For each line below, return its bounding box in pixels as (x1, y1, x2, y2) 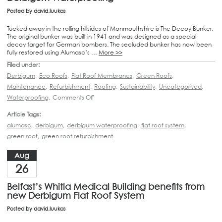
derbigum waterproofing (67, 121, 137, 129)
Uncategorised (159, 82, 202, 90)
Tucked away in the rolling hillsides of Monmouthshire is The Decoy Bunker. (7, 24, 213, 32)
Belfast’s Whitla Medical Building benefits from (7, 181, 205, 192)
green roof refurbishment (42, 132, 113, 140)
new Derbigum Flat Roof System (7, 190, 144, 201)
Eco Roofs (39, 71, 67, 79)
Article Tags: (7, 110, 41, 118)
